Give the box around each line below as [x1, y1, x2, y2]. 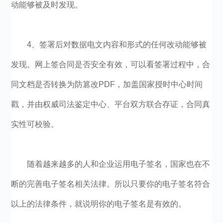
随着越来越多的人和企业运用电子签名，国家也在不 [27, 160, 211, 168]
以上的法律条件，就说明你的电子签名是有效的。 [11, 200, 187, 208]
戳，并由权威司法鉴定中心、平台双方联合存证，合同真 [11, 100, 211, 109]
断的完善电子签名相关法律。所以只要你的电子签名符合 [11, 180, 211, 188]
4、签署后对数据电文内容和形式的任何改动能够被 [27, 40, 207, 49]
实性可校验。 [11, 120, 59, 128]
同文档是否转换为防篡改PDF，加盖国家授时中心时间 [11, 80, 203, 89]
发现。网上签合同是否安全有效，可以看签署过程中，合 [11, 60, 211, 69]
